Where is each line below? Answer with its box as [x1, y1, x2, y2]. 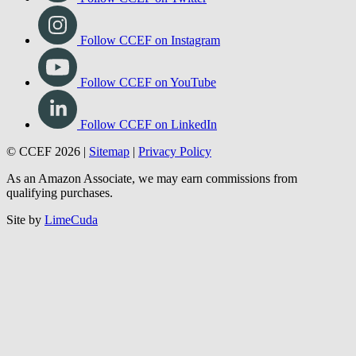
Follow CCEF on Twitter [80, 51, 207, 65]
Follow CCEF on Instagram [80, 93, 220, 107]
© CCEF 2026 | [6, 204, 89, 219]
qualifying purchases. [6, 246, 113, 260]
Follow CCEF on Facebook [78, 9, 219, 23]
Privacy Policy [138, 204, 211, 219]
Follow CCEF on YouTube [80, 135, 216, 149]
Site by [6, 273, 44, 287]
